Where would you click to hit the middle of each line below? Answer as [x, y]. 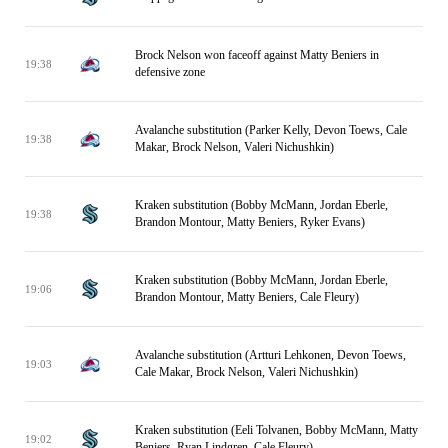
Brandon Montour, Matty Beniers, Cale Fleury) [247, 297]
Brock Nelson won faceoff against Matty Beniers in [257, 55]
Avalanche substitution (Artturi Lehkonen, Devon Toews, [270, 355]
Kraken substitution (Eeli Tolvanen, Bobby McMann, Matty [276, 430]
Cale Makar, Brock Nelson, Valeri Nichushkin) [246, 372]
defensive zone [170, 72]
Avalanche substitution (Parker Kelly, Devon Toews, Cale [271, 130]
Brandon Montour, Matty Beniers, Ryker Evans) [250, 222]
